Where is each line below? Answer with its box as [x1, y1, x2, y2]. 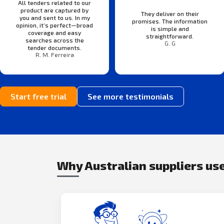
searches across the [25, 36, 84, 43]
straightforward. [146, 32, 194, 40]
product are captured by [20, 6, 89, 13]
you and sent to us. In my [19, 13, 90, 21]
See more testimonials [87, 91, 173, 101]
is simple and [150, 25, 189, 32]
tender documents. [27, 43, 82, 51]
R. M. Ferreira [35, 50, 74, 58]
